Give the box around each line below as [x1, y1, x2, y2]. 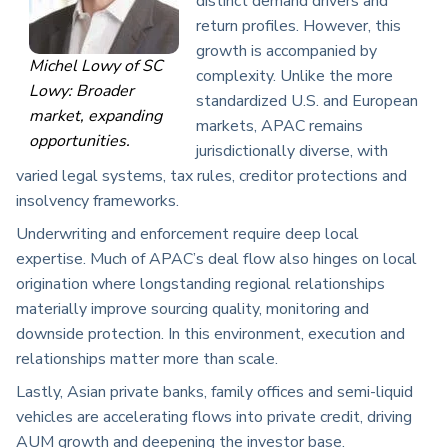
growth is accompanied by [196, 40, 377, 63]
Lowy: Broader [29, 80, 135, 103]
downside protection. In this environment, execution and [16, 323, 405, 346]
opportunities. [29, 130, 131, 153]
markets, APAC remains [196, 115, 363, 138]
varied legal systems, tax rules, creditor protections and [16, 165, 407, 188]
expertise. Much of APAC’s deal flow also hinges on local [16, 248, 417, 271]
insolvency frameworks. [16, 190, 179, 213]
